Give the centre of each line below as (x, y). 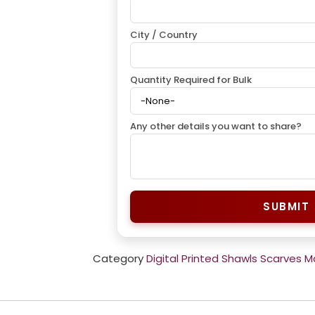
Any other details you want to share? (216, 126)
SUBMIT (286, 206)
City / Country (164, 34)
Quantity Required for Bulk (191, 79)
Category (118, 258)
